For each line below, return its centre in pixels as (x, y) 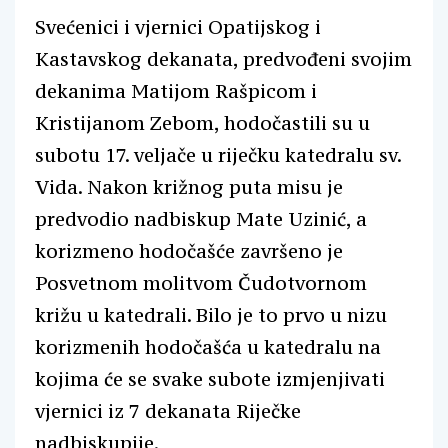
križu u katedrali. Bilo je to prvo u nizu (211, 315)
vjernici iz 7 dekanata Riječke (168, 411)
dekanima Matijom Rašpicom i (176, 91)
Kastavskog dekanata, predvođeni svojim (223, 59)
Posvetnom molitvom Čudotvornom (201, 283)
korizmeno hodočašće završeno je (189, 251)
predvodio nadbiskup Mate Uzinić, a (201, 219)
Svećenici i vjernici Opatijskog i (178, 27)
